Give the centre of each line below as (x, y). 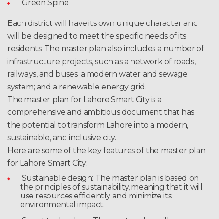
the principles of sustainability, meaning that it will (111, 187)
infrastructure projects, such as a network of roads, (101, 62)
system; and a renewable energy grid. (77, 87)
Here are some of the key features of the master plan (107, 151)
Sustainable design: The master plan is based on (109, 178)
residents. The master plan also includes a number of (106, 49)
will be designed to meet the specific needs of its (97, 36)
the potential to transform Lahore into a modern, (98, 125)
